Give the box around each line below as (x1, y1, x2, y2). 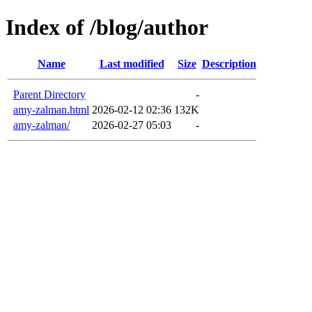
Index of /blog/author (6, 15, 208, 40)
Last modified (99, 57, 164, 70)
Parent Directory (13, 88, 86, 100)
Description (202, 57, 256, 70)
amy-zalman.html (13, 103, 89, 116)
